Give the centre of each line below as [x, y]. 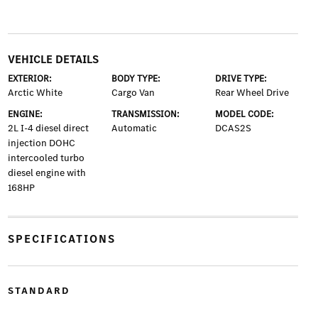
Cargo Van [133, 93]
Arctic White [35, 93]
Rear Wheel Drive [252, 93]
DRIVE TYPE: [241, 78]
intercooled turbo [46, 158]
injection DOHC [41, 143]
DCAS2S [234, 128]
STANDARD [39, 291]
